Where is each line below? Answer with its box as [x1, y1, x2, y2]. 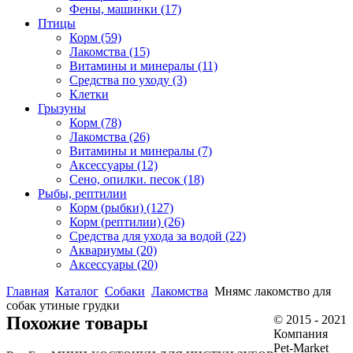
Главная [6, 284, 49, 298]
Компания [273, 327, 328, 340]
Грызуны [38, 102, 86, 115]
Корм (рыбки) [69, 201, 147, 214]
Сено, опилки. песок [69, 173, 184, 186]
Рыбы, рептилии [38, 187, 127, 200]
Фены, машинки [69, 2, 161, 16]
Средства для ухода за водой [69, 229, 225, 243]
